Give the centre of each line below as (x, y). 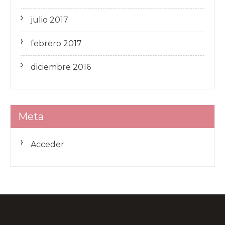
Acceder (47, 144)
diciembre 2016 (61, 67)
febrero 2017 (56, 43)
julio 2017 (49, 20)
